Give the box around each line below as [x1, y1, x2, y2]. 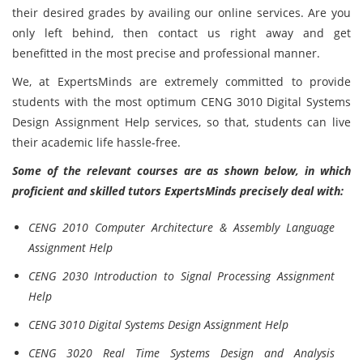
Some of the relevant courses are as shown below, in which [12, 163, 351, 178]
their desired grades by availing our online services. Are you [12, 5, 351, 20]
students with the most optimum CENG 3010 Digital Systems [12, 94, 351, 109]
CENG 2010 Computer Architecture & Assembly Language [28, 220, 335, 235]
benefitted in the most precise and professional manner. [12, 45, 320, 61]
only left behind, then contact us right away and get [12, 25, 351, 41]
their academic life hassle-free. [12, 135, 181, 150]
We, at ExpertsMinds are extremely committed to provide [12, 74, 351, 89]
